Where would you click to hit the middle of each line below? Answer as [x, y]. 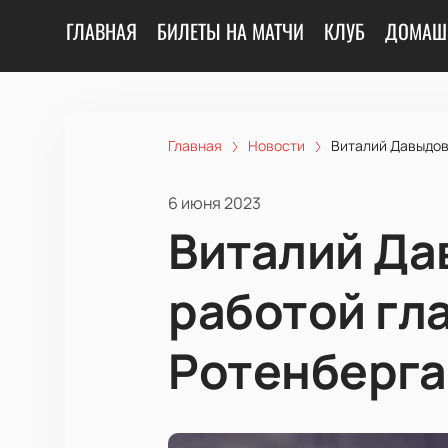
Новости [276, 145]
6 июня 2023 [214, 202]
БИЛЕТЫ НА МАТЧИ [230, 31]
